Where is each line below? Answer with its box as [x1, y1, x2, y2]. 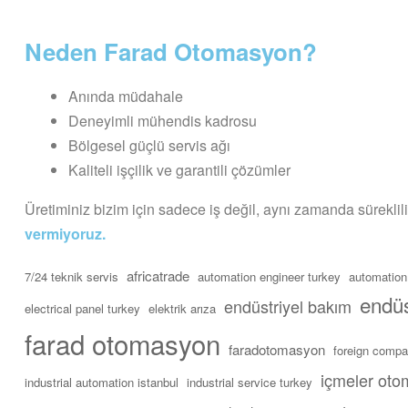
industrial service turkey [187, 372, 312, 391]
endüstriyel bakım [224, 293, 352, 318]
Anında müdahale [68, 85, 183, 107]
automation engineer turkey [198, 267, 341, 285]
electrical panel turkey [25, 299, 140, 317]
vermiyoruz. [25, 222, 106, 244]
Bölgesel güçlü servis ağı [68, 134, 230, 156]
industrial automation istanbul [25, 372, 178, 391]
